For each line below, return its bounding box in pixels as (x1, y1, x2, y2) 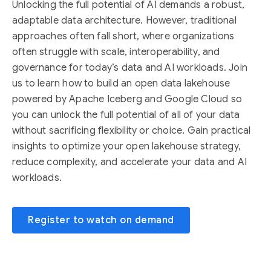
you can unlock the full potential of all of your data (12, 109, 240, 121)
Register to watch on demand (28, 214, 174, 226)
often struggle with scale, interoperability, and (12, 46, 220, 58)
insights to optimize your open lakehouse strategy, (12, 140, 241, 152)
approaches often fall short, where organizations (12, 30, 235, 42)
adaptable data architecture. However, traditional (12, 15, 237, 27)
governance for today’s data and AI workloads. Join (12, 62, 248, 74)
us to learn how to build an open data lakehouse (12, 77, 230, 90)
